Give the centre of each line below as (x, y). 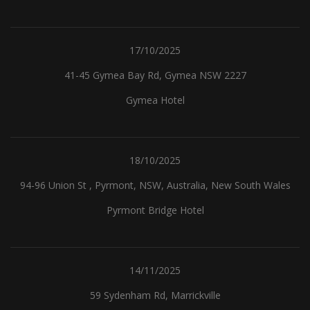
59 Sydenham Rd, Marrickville (155, 295)
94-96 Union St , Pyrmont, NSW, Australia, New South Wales (155, 185)
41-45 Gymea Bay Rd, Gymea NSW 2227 (155, 75)
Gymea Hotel (155, 100)
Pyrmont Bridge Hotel (155, 210)
